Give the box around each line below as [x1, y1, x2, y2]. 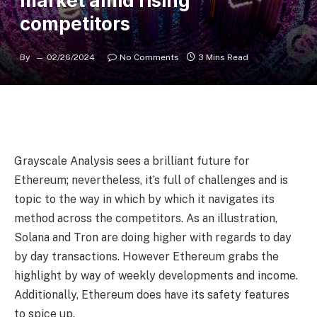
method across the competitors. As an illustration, [14, 211, 277, 225]
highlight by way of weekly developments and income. [14, 268, 298, 282]
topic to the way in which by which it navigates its [14, 192, 275, 206]
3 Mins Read [198, 52, 248, 62]
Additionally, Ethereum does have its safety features [14, 287, 289, 301]
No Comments [120, 52, 179, 62]
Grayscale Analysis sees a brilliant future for [14, 154, 250, 168]
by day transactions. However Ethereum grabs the [14, 249, 279, 263]
